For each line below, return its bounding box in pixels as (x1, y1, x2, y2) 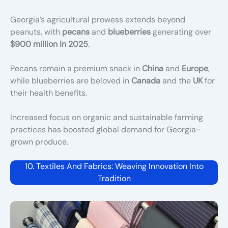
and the (160, 75, 193, 86)
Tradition (97, 173, 131, 184)
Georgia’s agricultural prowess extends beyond (10, 14, 185, 25)
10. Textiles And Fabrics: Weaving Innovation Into (24, 160, 204, 172)
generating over (151, 26, 211, 37)
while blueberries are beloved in (10, 75, 131, 86)
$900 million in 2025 (10, 38, 88, 49)
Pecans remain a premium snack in (10, 63, 142, 74)
